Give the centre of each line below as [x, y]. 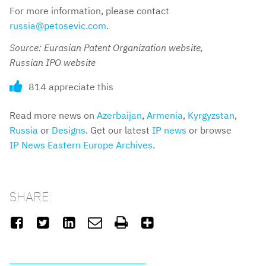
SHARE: [31, 196]
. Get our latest [119, 130]
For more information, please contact [89, 11]
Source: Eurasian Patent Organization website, [106, 47]
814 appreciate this [71, 86]
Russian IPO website [53, 62]
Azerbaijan [119, 115]
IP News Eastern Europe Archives [81, 145]
